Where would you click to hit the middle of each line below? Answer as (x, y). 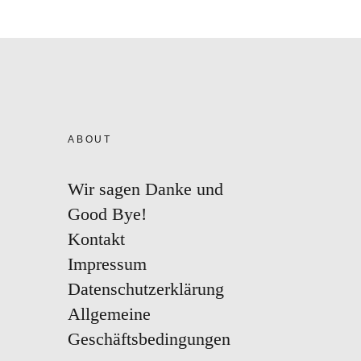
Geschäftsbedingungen (149, 339)
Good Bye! (107, 214)
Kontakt (96, 239)
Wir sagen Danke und (145, 189)
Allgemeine (109, 314)
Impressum (107, 264)
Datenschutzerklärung (146, 289)
